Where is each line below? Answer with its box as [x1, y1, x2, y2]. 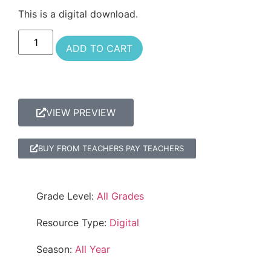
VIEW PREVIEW [46, 106, 116, 119]
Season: [36, 243, 75, 256]
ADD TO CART [66, 42, 133, 55]
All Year [75, 243, 110, 256]
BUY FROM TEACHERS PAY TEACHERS [38, 143, 184, 154]
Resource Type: [36, 217, 109, 229]
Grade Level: [36, 190, 97, 203]
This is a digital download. [18, 7, 138, 20]
